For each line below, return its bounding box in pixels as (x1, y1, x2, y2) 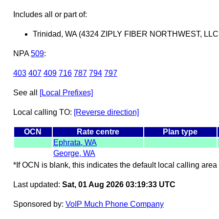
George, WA (53, 149, 95, 157)
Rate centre (76, 127, 119, 136)
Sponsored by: (13, 199, 66, 208)
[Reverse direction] (73, 108, 139, 116)
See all (13, 88, 40, 97)
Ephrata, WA (53, 138, 97, 147)
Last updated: (13, 180, 62, 189)
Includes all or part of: (13, 10, 87, 19)
